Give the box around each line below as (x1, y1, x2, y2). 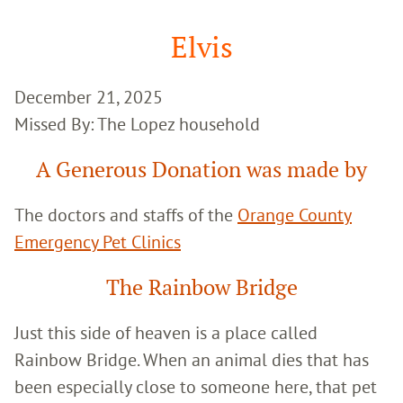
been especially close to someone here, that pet (14, 374, 377, 398)
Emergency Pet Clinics (14, 229, 181, 253)
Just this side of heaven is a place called (14, 320, 318, 344)
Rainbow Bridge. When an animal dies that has (14, 347, 369, 371)
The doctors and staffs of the (14, 202, 237, 226)
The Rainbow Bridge (105, 273, 298, 301)
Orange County (237, 202, 352, 226)
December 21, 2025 (14, 85, 163, 108)
